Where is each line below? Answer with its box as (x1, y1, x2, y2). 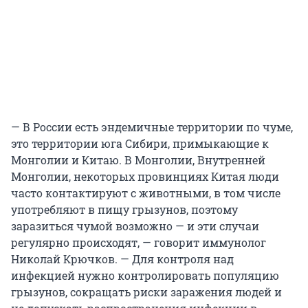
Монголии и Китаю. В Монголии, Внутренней (11, 153, 265, 168)
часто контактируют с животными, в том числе (11, 186, 280, 201)
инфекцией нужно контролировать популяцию (11, 268, 279, 283)
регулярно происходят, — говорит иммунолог (11, 235, 266, 250)
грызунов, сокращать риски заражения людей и (11, 285, 282, 300)
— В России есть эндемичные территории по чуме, (11, 120, 293, 135)
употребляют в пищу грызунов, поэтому (11, 202, 238, 217)
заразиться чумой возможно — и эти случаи (11, 219, 259, 234)
